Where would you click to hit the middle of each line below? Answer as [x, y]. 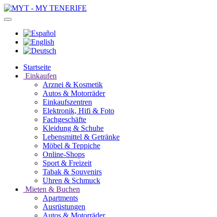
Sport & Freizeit [67, 163]
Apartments [60, 198]
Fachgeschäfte [64, 119]
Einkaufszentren [67, 102]
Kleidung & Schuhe [73, 128]
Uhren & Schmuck [71, 180]
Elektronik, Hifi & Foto [78, 111]
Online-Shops [64, 154]
